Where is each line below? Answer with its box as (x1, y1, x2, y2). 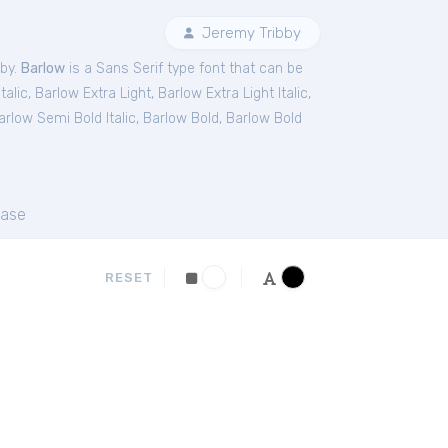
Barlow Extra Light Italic (158, 85, 308, 102)
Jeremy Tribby (198, 24, 301, 42)
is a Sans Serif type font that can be (65, 60, 303, 77)
